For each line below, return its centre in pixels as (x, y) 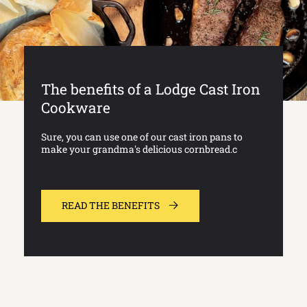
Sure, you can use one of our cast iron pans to (142, 136)
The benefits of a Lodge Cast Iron (151, 89)
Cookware (76, 107)
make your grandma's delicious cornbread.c (139, 149)
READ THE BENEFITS (111, 205)
